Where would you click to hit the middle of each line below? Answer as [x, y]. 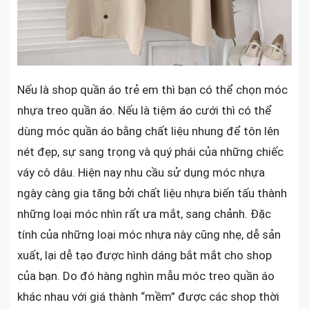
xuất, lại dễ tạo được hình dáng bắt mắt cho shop [144, 256]
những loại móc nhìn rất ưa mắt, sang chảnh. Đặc [144, 214]
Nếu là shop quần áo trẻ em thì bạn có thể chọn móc [152, 90]
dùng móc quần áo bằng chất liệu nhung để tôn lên [148, 131]
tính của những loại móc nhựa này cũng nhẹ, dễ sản [149, 235]
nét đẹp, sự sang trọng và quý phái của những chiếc [150, 152]
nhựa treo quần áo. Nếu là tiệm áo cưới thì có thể [144, 111]
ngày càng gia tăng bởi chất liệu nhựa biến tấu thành [152, 193]
